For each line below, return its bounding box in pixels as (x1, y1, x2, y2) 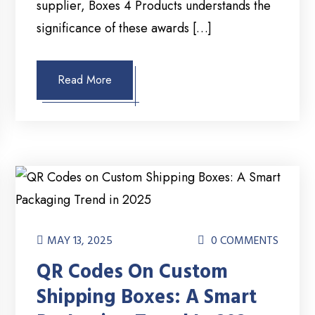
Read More (58, 72, 112, 89)
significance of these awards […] (37, 19, 212, 38)
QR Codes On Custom (37, 259, 229, 286)
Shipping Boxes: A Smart (37, 284, 257, 311)
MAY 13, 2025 (47, 233, 113, 249)
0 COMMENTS (207, 233, 278, 249)
